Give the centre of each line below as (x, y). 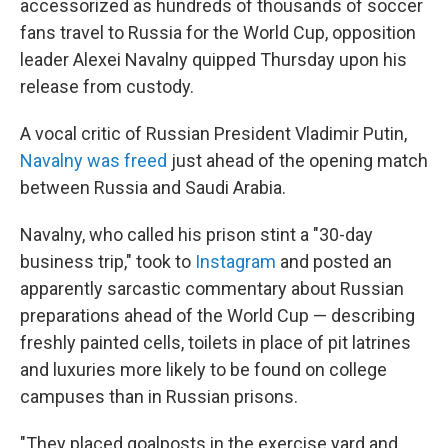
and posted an (334, 262)
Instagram (235, 262)
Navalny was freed (93, 161)
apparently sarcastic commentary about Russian (212, 289)
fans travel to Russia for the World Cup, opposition (218, 33)
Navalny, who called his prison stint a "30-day (196, 235)
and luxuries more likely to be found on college (203, 370)
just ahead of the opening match (297, 161)
